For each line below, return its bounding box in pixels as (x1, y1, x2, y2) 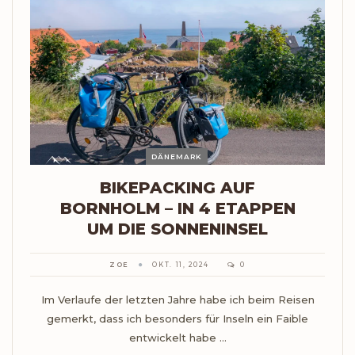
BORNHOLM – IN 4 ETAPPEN (59, 199, 296, 219)
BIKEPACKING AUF (100, 178, 255, 198)
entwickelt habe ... (128, 331, 227, 345)
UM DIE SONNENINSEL (87, 219, 268, 239)
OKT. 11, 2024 (152, 261, 209, 269)
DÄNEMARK (151, 152, 202, 162)
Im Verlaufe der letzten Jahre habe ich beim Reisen (40, 293, 315, 307)
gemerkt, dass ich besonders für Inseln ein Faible (47, 312, 308, 326)
